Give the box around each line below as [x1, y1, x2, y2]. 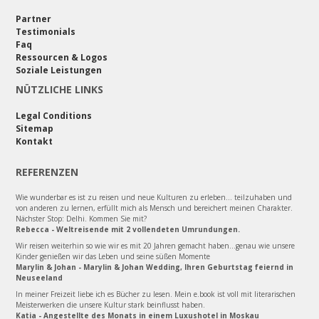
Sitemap [16, 122, 53, 135]
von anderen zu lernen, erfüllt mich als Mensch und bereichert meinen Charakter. [16, 202, 293, 213]
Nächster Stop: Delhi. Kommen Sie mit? [16, 213, 147, 224]
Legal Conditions [16, 109, 92, 122]
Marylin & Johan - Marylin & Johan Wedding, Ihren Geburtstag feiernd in [16, 261, 293, 272]
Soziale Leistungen [16, 63, 102, 76]
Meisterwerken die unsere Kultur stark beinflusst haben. [16, 299, 205, 310]
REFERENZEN [16, 164, 78, 179]
